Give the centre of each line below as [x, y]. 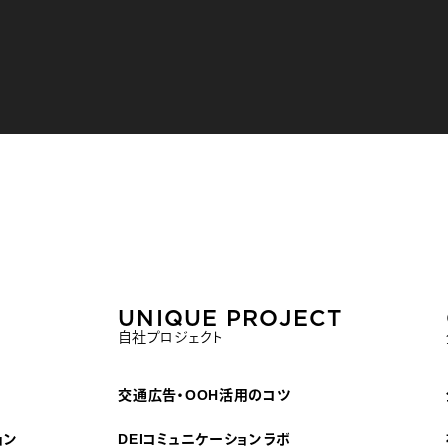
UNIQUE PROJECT [230, 317]
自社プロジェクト [171, 337]
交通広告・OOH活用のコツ [204, 395]
